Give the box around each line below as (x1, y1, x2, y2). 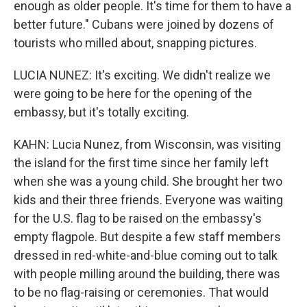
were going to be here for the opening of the (14, 86, 252, 101)
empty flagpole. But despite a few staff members (14, 230, 281, 244)
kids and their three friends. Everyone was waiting (14, 193, 283, 207)
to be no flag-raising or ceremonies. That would (14, 285, 269, 299)
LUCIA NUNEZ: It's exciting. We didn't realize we (14, 68, 271, 82)
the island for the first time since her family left (14, 156, 269, 170)
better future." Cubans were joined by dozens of (14, 17, 274, 32)
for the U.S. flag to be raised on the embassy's (14, 211, 262, 225)
